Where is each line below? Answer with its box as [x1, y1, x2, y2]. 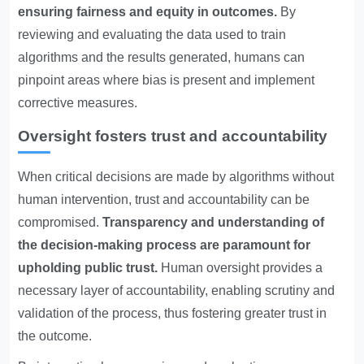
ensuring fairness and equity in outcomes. [18, 5, 278, 19]
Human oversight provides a [158, 261, 323, 275]
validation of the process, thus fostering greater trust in [18, 306, 327, 320]
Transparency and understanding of [102, 215, 325, 229]
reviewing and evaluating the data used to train [18, 28, 287, 41]
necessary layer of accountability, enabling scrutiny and [18, 284, 336, 297]
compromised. [18, 215, 103, 229]
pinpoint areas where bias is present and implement [18, 73, 315, 87]
